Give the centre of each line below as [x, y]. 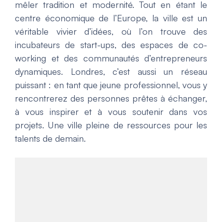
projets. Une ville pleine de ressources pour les [111, 125]
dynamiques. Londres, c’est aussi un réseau [111, 71]
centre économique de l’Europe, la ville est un [111, 18]
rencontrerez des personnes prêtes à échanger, [111, 98]
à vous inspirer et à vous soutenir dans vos [111, 111]
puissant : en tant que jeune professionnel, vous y [111, 84]
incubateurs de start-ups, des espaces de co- [111, 44]
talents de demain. [50, 138]
